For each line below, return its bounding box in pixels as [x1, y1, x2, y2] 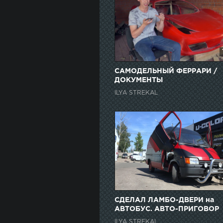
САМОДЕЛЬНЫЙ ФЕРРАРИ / [114, 68, 217, 75]
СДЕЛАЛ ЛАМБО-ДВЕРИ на [114, 197, 214, 204]
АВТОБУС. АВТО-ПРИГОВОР [114, 206, 219, 213]
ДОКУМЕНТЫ [114, 77, 163, 84]
